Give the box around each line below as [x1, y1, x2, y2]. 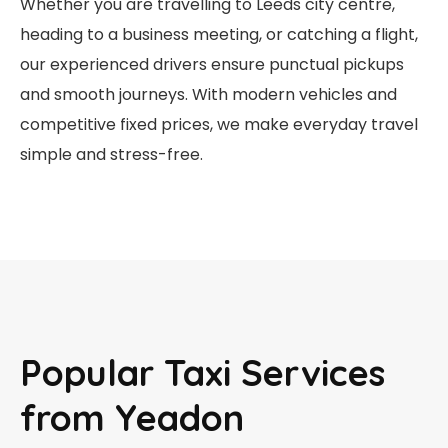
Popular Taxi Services [20, 349, 385, 395]
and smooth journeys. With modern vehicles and [20, 82, 397, 106]
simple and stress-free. [20, 142, 203, 166]
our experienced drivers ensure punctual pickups [20, 52, 404, 76]
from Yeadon [20, 394, 244, 440]
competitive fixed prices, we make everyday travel [20, 112, 418, 136]
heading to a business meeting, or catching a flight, [20, 22, 418, 46]
